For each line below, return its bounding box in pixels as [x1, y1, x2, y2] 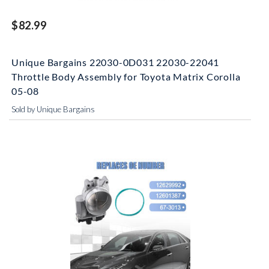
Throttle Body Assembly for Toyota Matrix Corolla [11, 71, 241, 82]
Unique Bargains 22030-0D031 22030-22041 [11, 56, 220, 68]
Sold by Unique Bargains [11, 104, 95, 114]
